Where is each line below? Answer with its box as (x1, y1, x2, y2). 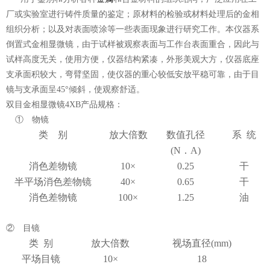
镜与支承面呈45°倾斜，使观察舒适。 (6, 85, 145, 95)
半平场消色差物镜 (14, 177, 92, 187)
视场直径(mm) (172, 238, 231, 249)
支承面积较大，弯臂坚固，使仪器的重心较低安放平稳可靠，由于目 (6, 70, 259, 80)
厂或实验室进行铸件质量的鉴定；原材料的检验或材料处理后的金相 (6, 10, 259, 19)
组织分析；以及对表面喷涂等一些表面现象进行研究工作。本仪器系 (6, 25, 259, 34)
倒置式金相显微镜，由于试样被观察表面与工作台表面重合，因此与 (6, 40, 259, 49)
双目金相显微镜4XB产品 (6, 100, 98, 110)
